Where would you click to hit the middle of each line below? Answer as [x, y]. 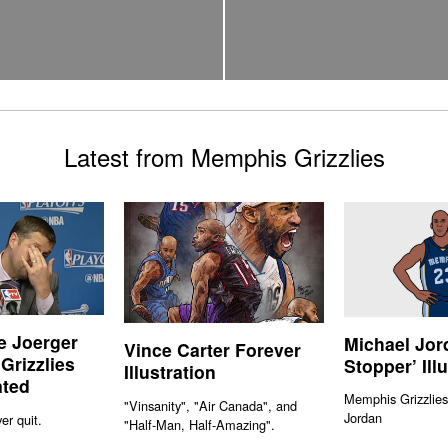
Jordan [363, 418]
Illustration [170, 371]
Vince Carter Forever [212, 349]
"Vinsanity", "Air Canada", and [210, 405]
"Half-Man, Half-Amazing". [199, 424]
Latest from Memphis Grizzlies [224, 157]
